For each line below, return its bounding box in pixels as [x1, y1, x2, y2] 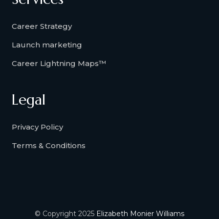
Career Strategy [12, 21, 72, 31]
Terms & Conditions [12, 140, 86, 150]
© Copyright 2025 [35, 209, 96, 218]
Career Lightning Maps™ [12, 58, 106, 68]
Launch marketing [12, 40, 82, 49]
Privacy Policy [12, 122, 63, 131]
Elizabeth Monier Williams [96, 209, 184, 218]
